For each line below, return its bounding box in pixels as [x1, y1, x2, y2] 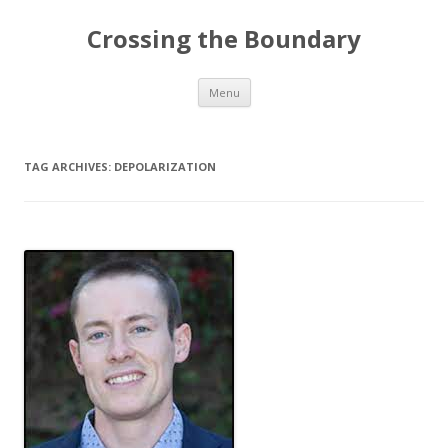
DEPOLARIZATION [114, 159, 216, 174]
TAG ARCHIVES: [24, 159, 114, 174]
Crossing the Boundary [87, 22, 361, 55]
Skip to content [250, 75, 349, 94]
